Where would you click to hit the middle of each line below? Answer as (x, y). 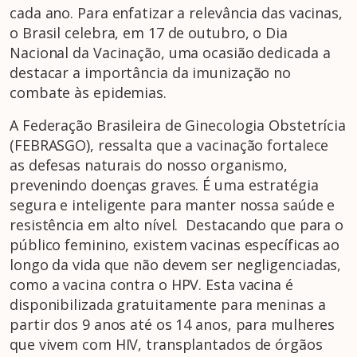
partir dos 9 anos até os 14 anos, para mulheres (173, 325)
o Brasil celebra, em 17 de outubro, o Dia (149, 33)
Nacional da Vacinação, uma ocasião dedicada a (170, 53)
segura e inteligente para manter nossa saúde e (173, 205)
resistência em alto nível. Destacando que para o (177, 225)
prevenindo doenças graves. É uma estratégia (164, 185)
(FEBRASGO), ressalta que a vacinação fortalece (169, 145)
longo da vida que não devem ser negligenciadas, (176, 265)
